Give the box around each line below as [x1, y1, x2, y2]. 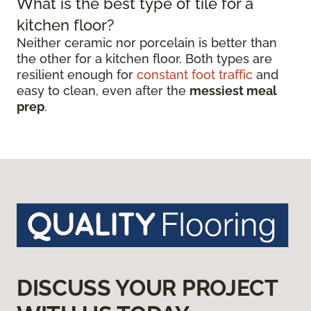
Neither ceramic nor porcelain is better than [17, 35, 277, 51]
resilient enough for [17, 67, 137, 83]
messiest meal [190, 83, 277, 99]
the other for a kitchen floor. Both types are [17, 51, 272, 67]
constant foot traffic [137, 67, 253, 83]
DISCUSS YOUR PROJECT [17, 275, 278, 301]
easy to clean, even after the [17, 83, 190, 99]
